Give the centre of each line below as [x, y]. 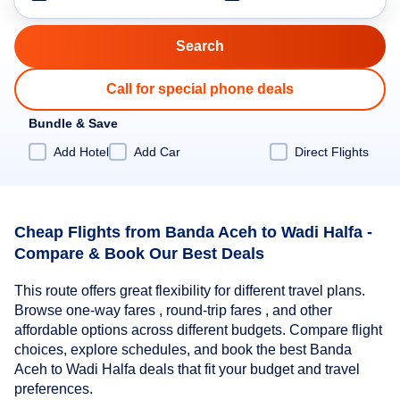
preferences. [54, 389]
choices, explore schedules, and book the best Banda [183, 350]
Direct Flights [332, 151]
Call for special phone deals [200, 89]
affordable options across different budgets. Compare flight [198, 330]
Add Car [157, 151]
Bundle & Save [73, 123]
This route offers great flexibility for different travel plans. [190, 291]
